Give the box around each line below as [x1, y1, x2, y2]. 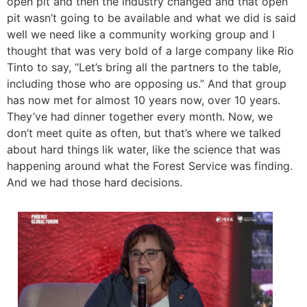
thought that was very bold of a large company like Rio [7, 44, 294, 58]
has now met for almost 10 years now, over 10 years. [7, 93, 280, 108]
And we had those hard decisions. [7, 175, 182, 190]
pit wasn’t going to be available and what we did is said [7, 11, 296, 25]
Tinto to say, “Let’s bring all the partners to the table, [7, 60, 281, 75]
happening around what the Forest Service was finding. [7, 159, 293, 173]
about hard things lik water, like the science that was [7, 143, 280, 157]
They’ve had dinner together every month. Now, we [7, 110, 273, 124]
